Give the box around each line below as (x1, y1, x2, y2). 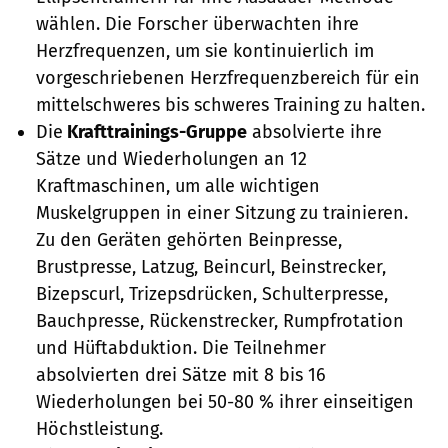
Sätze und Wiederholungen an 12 (36, 147, 307, 170)
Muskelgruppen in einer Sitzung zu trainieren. (36, 201, 408, 224)
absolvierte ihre (247, 120, 382, 143)
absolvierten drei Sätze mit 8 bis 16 (36, 363, 326, 386)
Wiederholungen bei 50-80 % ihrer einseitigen (36, 390, 414, 413)
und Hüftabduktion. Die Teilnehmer (36, 336, 326, 359)
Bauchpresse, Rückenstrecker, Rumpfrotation (36, 309, 404, 332)
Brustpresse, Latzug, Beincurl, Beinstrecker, (36, 255, 386, 278)
